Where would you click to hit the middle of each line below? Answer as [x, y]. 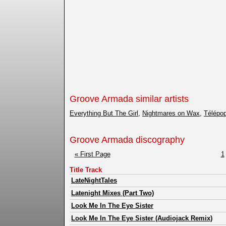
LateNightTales [94, 181]
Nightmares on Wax [171, 114]
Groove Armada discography [127, 140]
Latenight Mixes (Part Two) [112, 193]
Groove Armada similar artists [129, 99]
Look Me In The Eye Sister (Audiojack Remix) [142, 218]
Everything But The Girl [104, 114]
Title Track [86, 170]
